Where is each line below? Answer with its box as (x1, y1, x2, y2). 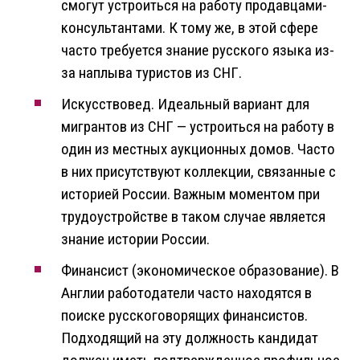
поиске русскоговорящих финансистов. (61, 306, 308, 325)
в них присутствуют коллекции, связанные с (61, 162, 336, 182)
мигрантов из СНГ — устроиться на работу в (61, 117, 334, 137)
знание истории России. (61, 230, 210, 249)
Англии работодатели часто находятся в (61, 284, 312, 303)
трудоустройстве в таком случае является (61, 207, 325, 227)
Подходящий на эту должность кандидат (61, 329, 318, 348)
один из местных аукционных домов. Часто (61, 140, 335, 159)
